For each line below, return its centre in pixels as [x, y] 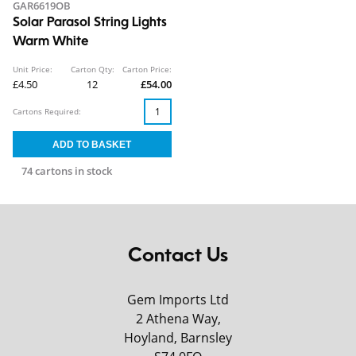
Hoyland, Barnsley [178, 338]
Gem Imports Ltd [178, 300]
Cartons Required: [47, 111]
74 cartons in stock [66, 171]
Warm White [50, 42]
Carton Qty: [92, 69]
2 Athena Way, [178, 319]
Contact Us [178, 257]
